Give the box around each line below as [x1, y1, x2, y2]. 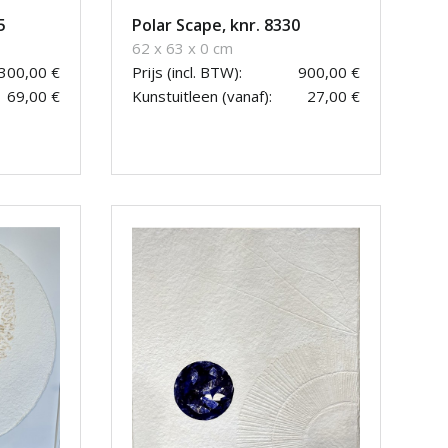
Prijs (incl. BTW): [132, 62, 242, 83]
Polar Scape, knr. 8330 [132, 14, 300, 37]
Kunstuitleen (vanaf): [132, 86, 272, 107]
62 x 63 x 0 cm [132, 38, 233, 59]
